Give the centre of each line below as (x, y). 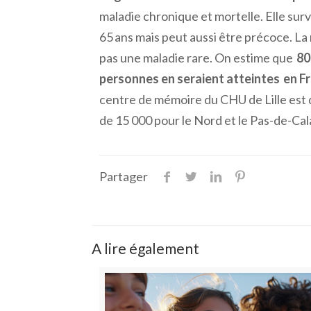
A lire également (145, 248)
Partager (123, 176)
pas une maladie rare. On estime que (197, 58)
